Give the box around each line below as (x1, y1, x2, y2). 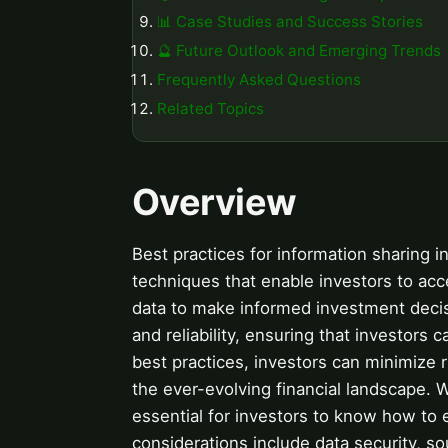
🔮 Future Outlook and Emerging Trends (157, 41, 441, 61)
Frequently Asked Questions (157, 69, 361, 89)
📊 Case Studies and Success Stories (157, 12, 423, 32)
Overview (132, 179, 297, 224)
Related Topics (157, 98, 264, 118)
